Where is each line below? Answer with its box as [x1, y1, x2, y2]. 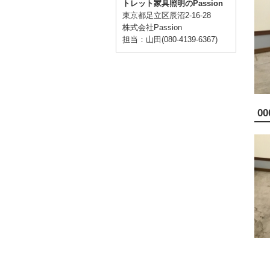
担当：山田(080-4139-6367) [122, 35, 218, 44]
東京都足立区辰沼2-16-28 [122, 11, 211, 20]
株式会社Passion [122, 23, 182, 32]
